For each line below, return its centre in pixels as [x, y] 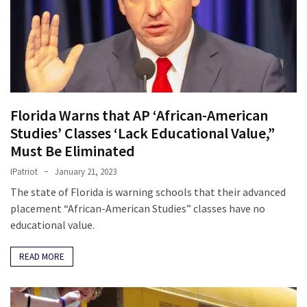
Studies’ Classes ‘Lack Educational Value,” [143, 133]
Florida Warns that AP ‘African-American [139, 115]
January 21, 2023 [86, 171]
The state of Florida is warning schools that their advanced [148, 192]
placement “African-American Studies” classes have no [138, 208]
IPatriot [24, 171]
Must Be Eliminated [73, 150]
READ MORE [42, 256]
